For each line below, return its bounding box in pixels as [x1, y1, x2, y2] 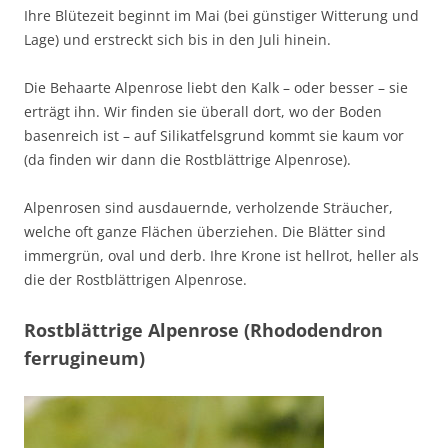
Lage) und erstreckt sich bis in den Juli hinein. [24, 30, 331, 50]
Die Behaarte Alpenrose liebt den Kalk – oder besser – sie [24, 78, 408, 98]
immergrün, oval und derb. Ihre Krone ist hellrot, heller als [24, 246, 419, 266]
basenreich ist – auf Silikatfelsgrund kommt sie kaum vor [24, 126, 404, 146]
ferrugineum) [24, 346, 145, 371]
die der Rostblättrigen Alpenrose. [24, 270, 247, 290]
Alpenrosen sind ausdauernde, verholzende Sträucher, [24, 198, 393, 218]
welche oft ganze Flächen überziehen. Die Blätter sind [24, 222, 386, 242]
